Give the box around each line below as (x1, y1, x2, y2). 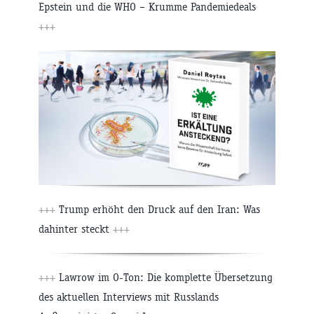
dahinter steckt (39, 221, 113, 235)
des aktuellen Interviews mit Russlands (39, 289, 219, 303)
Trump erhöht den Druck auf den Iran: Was (55, 202, 260, 216)
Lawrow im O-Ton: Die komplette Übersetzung (55, 270, 273, 284)
